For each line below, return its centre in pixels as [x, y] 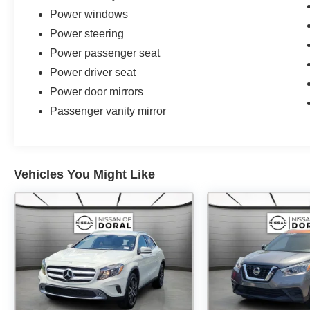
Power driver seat [93, 73]
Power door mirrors [97, 92]
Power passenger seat [105, 53]
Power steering [87, 34]
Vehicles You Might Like [84, 175]
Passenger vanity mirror [108, 111]
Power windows [89, 15]
